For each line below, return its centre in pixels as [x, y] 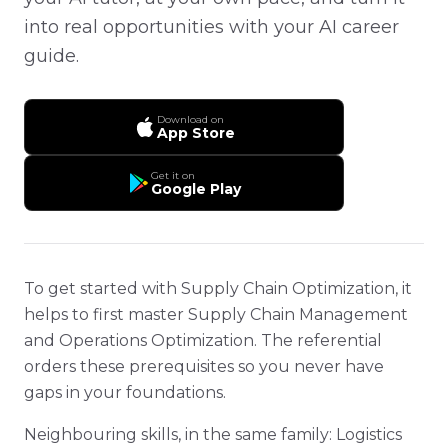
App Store [196, 132]
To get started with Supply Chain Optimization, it [218, 289]
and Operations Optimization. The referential [203, 341]
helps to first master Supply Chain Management [216, 315]
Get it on [173, 175]
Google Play [196, 188]
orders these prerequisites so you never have [204, 367]
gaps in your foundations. [125, 393]
